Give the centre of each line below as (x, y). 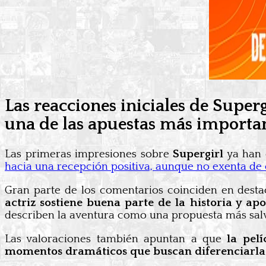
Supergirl (198, 154)
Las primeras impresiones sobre (89, 154)
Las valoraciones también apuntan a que (116, 239)
